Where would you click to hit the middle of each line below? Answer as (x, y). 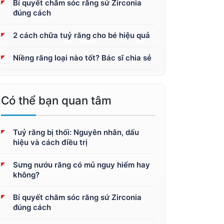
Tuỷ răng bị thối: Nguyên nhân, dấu (76, 132)
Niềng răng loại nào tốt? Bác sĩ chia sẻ (82, 58)
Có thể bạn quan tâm (56, 100)
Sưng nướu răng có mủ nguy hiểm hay (81, 165)
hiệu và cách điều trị (50, 142)
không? (26, 175)
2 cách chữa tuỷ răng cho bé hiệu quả (81, 35)
